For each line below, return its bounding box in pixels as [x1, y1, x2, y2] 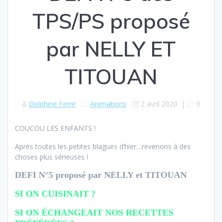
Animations [90, 99, 126, 109]
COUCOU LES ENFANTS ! [15, 123, 96, 133]
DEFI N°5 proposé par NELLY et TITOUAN [15, 170, 187, 180]
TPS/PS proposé [32, 8, 190, 35]
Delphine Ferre [29, 99, 76, 109]
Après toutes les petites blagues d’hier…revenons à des [15, 142, 191, 152]
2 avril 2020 [141, 99, 177, 109]
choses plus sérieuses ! [15, 152, 88, 162]
